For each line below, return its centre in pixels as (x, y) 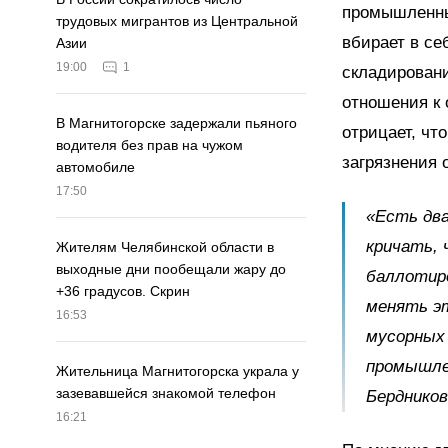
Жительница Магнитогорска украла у (177, 371)
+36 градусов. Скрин (123, 291)
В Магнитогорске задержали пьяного (176, 123)
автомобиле (95, 167)
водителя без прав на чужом (149, 145)
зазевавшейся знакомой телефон (166, 393)
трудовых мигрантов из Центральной (177, 21)
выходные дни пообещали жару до (171, 269)
